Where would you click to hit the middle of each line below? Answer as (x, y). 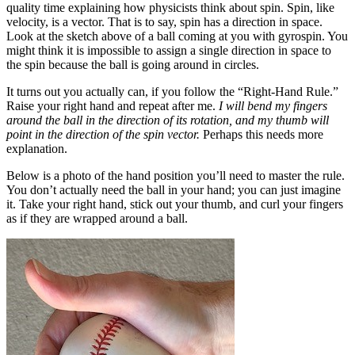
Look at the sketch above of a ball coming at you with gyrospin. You (177, 36)
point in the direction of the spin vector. (103, 134)
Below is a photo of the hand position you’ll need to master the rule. (176, 175)
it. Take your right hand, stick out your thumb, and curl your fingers (175, 204)
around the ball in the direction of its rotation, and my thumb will (168, 120)
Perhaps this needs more (261, 134)
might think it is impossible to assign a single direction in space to (169, 50)
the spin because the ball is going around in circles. (133, 64)
